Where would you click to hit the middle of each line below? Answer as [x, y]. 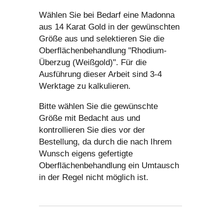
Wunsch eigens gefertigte [86, 154]
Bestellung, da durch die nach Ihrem [105, 142]
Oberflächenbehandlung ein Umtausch [109, 166]
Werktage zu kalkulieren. [85, 86]
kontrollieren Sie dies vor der [92, 130]
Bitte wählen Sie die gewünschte [98, 107]
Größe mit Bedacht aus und [90, 118]
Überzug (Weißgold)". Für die [93, 63]
